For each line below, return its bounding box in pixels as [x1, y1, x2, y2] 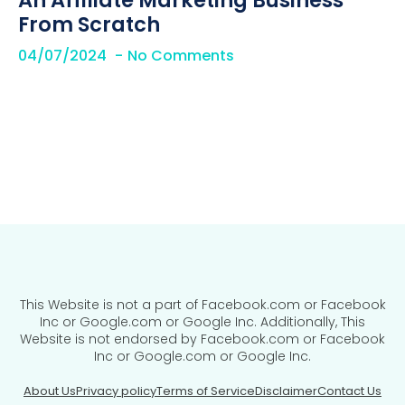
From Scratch [18, 10, 160, 40]
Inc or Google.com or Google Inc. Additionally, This [40, 313, 365, 332]
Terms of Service [156, 382, 255, 400]
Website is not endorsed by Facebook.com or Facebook [20, 330, 385, 349]
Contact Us [317, 382, 381, 400]
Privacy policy [76, 382, 156, 400]
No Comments [127, 45, 234, 67]
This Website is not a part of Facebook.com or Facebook [19, 296, 386, 315]
